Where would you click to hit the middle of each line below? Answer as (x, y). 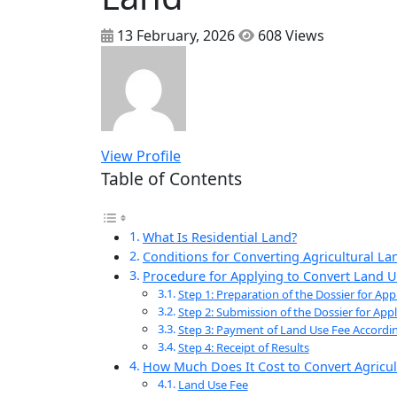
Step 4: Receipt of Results (243, 348)
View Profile (141, 156)
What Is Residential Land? (219, 237)
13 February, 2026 (176, 36)
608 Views (289, 36)
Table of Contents (171, 179)
